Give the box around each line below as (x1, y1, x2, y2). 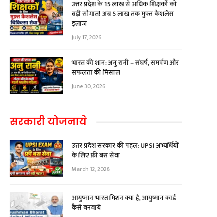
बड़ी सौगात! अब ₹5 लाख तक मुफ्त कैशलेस (72, 8, 174, 19)
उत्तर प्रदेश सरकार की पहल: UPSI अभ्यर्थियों (72, 140, 179, 151)
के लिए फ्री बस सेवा (72, 150, 120, 161)
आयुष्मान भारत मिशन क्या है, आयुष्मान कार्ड (72, 192, 176, 203)
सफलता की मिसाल (72, 67, 120, 78)
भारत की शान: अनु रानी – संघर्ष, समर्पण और (72, 57, 179, 68)
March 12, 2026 (72, 164, 109, 174)
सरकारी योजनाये (10, 115, 87, 128)
